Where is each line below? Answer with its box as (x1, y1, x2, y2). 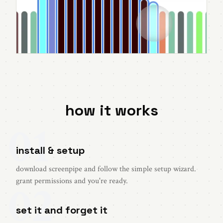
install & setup (16, 144, 85, 157)
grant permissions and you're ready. (16, 176, 128, 187)
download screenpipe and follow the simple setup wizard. (16, 164, 196, 175)
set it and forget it (16, 204, 108, 217)
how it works (65, 101, 158, 120)
